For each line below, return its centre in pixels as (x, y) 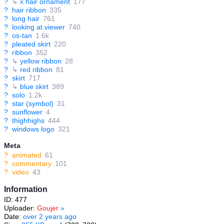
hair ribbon (29, 10)
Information (26, 189)
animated (27, 155)
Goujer (48, 208)
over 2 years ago (50, 217)
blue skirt (34, 87)
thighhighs (28, 121)
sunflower (27, 112)
